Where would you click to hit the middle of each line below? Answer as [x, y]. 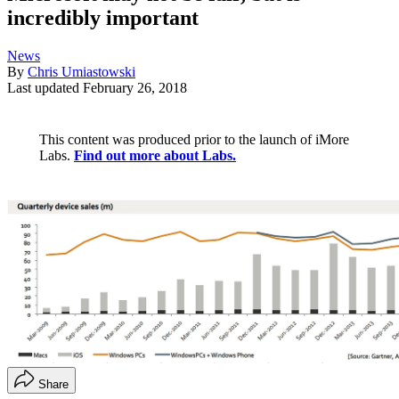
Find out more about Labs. [155, 156]
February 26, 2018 [135, 88]
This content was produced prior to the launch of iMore [194, 140]
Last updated [45, 88]
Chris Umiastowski [81, 72]
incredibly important [103, 18]
